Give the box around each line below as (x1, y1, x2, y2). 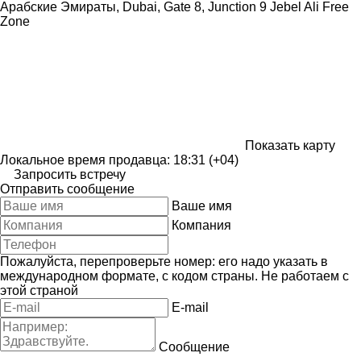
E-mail (172, 300, 209, 314)
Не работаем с (261, 268, 349, 283)
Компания (172, 218, 231, 232)
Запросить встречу (14, 167, 126, 181)
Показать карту (245, 138, 335, 152)
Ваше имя (172, 198, 232, 213)
